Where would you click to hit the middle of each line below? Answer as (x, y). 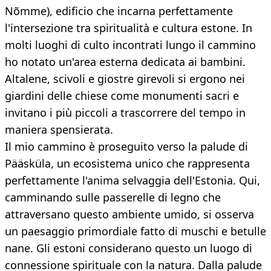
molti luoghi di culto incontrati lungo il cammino (130, 45)
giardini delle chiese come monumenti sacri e (122, 96)
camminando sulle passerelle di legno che (113, 198)
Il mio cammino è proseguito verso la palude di (126, 147)
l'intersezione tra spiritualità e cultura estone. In (129, 28)
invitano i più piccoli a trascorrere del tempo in (125, 113)
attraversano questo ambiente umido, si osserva (129, 214)
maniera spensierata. (59, 130)
